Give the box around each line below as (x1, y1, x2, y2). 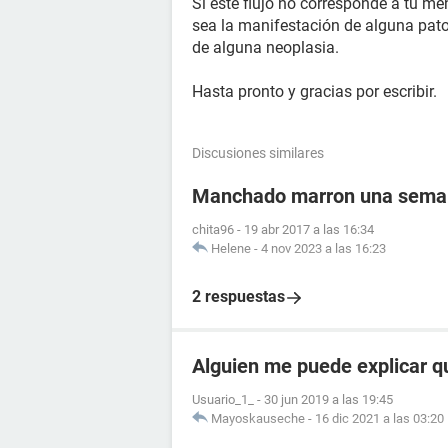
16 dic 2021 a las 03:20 (315, 411, 444, 426)
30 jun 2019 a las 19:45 (264, 392, 393, 407)
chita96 (192, 222, 234, 237)
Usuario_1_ (192, 392, 254, 407)
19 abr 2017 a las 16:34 (244, 222, 374, 237)
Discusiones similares (192, 145, 324, 161)
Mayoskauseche (211, 411, 305, 426)
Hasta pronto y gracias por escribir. (192, 82, 437, 101)
